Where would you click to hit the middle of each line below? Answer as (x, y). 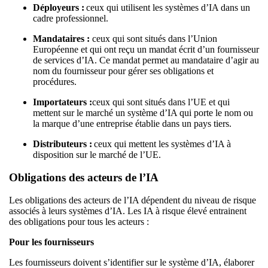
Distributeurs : (63, 144)
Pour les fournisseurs (51, 242)
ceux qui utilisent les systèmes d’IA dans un (167, 7)
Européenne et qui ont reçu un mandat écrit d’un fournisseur (146, 49)
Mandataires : (61, 38)
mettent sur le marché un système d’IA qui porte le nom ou (143, 112)
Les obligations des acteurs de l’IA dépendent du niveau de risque (133, 200)
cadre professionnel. (72, 18)
